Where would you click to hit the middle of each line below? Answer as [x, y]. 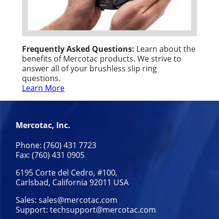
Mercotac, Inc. [43, 125]
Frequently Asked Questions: [78, 49]
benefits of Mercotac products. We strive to [102, 58]
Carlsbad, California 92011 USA [72, 182]
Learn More [43, 88]
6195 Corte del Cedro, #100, [66, 172]
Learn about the [165, 48]
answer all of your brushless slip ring [89, 68]
